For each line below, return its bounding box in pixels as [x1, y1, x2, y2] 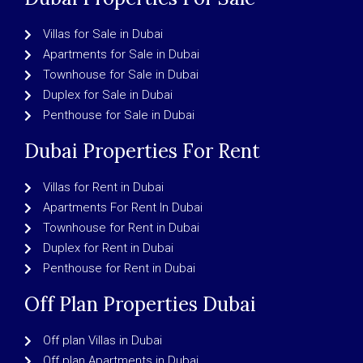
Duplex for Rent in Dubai [42, 241, 173, 256]
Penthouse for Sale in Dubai [42, 108, 194, 123]
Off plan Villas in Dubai [42, 333, 162, 348]
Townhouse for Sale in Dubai [42, 67, 199, 83]
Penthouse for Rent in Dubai [42, 261, 195, 276]
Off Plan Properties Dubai [24, 292, 256, 318]
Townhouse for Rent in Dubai [42, 220, 199, 236]
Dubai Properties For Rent [24, 139, 260, 164]
